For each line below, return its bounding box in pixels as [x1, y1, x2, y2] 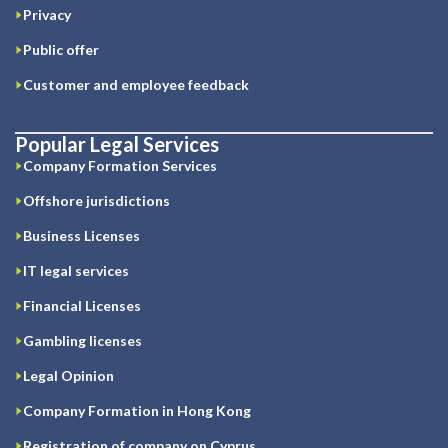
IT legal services [23, 262, 129, 280]
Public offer [23, 41, 99, 59]
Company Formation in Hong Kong [23, 402, 251, 420]
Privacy [23, 6, 71, 24]
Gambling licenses [23, 332, 142, 350]
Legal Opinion [23, 367, 114, 385]
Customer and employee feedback [23, 76, 249, 94]
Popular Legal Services [15, 132, 219, 157]
